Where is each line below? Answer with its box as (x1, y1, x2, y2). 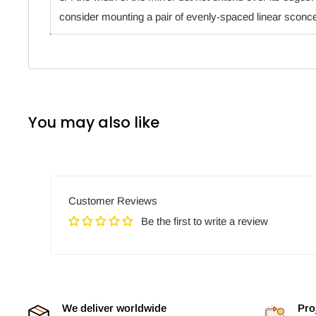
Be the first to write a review (141, 214, 268, 227)
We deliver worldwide (62, 301, 166, 314)
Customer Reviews (68, 194, 157, 207)
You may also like (28, 111, 159, 133)
